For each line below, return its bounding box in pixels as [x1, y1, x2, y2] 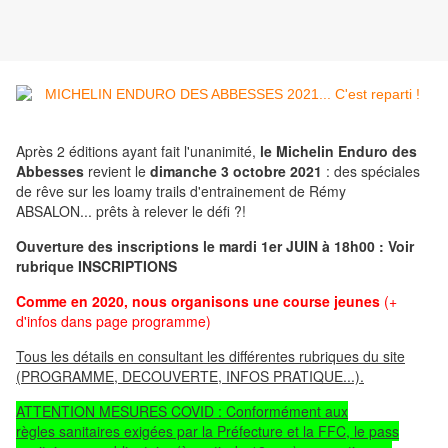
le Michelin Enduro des [260, 141, 417, 162]
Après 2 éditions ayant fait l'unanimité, [16, 141, 260, 162]
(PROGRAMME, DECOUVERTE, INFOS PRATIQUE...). [16, 366, 364, 387]
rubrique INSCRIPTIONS [16, 256, 181, 277]
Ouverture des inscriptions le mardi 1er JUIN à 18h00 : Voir [16, 236, 414, 257]
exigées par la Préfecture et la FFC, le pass [120, 421, 399, 442]
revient [84, 161, 131, 182]
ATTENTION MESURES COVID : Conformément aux [16, 401, 348, 422]
